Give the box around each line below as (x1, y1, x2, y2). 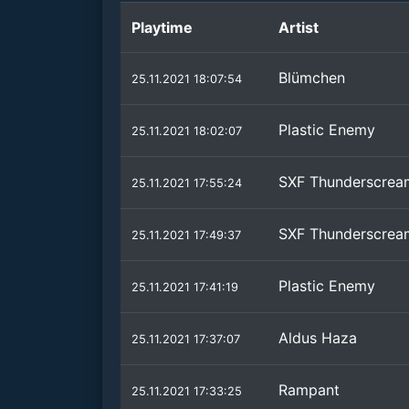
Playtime (131, 18, 193, 37)
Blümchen (278, 68, 345, 87)
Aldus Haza (278, 329, 357, 347)
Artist (278, 18, 319, 37)
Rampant (278, 381, 340, 399)
